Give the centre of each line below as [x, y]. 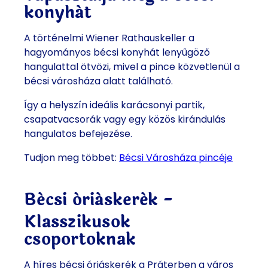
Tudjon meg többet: [71, 158]
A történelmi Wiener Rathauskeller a [109, 38]
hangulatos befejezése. [78, 134]
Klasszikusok [77, 222]
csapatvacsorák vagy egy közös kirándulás [125, 120]
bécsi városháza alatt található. [98, 81]
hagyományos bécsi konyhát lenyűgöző [117, 53]
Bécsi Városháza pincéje [176, 158]
